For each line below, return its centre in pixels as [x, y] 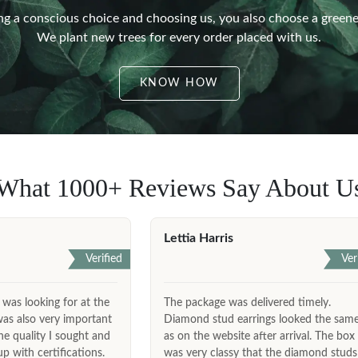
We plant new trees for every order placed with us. [179, 38]
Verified [104, 259]
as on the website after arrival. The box [260, 336]
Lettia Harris [199, 238]
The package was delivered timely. [248, 302]
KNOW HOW [179, 84]
